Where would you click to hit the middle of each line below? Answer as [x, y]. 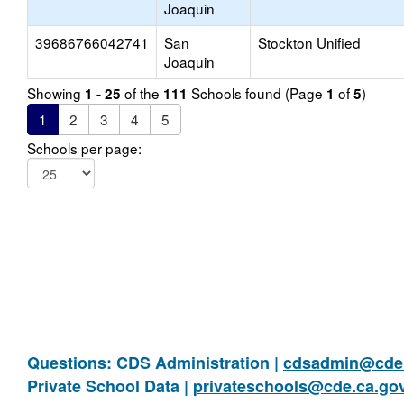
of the [142, 93]
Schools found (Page [257, 93]
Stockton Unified [309, 42]
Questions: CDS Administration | [155, 363]
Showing [56, 93]
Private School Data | [110, 386]
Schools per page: [84, 148]
